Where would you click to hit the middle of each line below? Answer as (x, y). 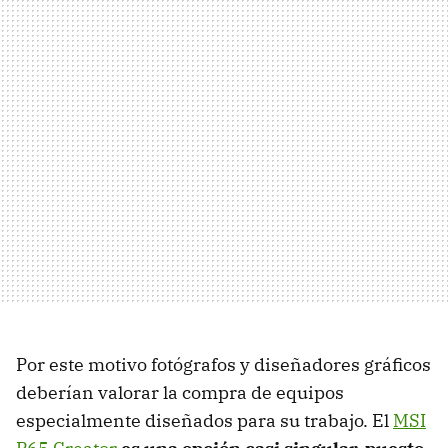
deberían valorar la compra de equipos (180, 392)
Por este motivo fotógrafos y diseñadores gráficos (223, 364)
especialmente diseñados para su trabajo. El (204, 420)
